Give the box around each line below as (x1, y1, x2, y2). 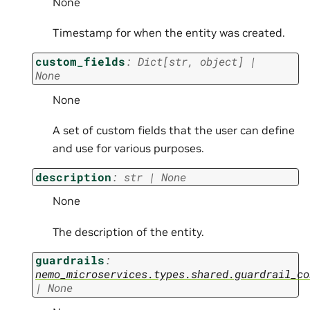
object (200, 54, 237, 69)
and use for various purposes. (53, 141, 204, 156)
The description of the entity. (53, 224, 204, 239)
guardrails (35, 253, 104, 268)
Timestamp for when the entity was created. (53, 26, 285, 40)
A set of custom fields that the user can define (53, 123, 295, 138)
